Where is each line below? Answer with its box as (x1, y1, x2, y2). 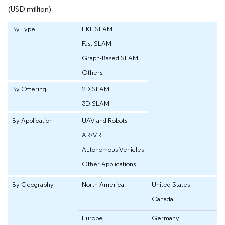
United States (152, 179, 190, 189)
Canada (152, 194, 173, 203)
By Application (12, 115, 53, 125)
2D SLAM (82, 84, 109, 93)
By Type (12, 24, 35, 33)
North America (82, 179, 124, 189)
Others (82, 67, 102, 77)
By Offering (12, 84, 46, 93)
